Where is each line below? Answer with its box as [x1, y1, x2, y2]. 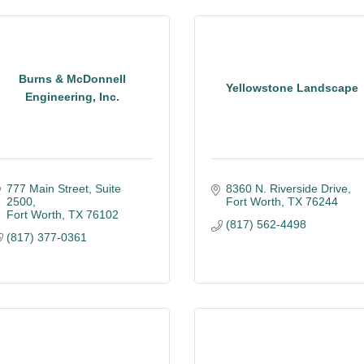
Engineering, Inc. [25, 89, 119, 103]
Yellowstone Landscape [225, 80, 358, 94]
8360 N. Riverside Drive [225, 182, 348, 195]
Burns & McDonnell [19, 71, 126, 85]
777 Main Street [6, 182, 89, 195]
